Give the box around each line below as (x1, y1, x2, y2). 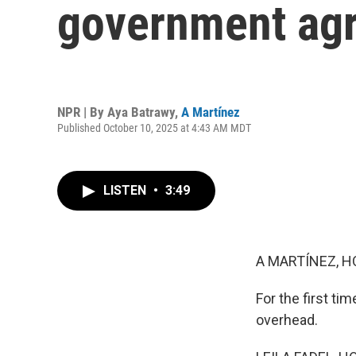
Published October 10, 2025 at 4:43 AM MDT (57, 121, 251, 134)
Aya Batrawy (107, 103, 175, 120)
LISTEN (103, 183, 149, 198)
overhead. (256, 311, 318, 328)
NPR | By (57, 103, 107, 120)
